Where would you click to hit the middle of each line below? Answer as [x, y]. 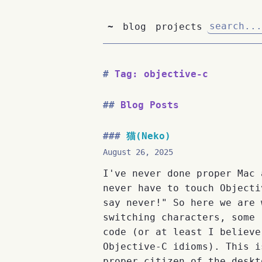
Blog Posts [150, 105]
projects [179, 26]
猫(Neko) [149, 136]
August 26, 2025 [138, 152]
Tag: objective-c [161, 74]
